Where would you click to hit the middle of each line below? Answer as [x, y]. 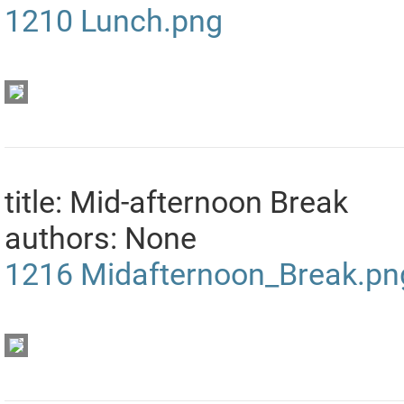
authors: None [101, 239]
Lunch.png [151, 21]
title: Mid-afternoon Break [176, 202]
